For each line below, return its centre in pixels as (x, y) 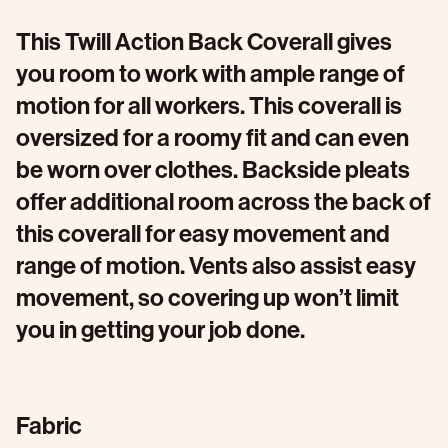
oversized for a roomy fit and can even (212, 137)
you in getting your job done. (160, 329)
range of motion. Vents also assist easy (216, 265)
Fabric (49, 425)
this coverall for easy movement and (203, 233)
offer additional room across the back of (223, 201)
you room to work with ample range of (210, 73)
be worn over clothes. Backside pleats (213, 169)
